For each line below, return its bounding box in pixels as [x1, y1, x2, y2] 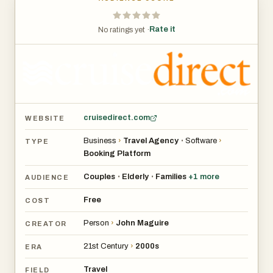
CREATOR [25, 219, 67, 227]
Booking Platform [83, 149, 151, 158]
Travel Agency [123, 136, 179, 146]
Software [185, 136, 217, 146]
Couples [83, 172, 115, 182]
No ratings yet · [97, 25, 149, 34]
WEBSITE [25, 114, 65, 122]
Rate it [149, 25, 175, 34]
